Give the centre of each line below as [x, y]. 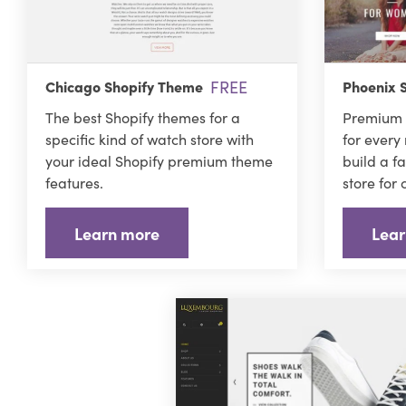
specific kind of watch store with [149, 139]
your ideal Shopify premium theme [159, 161]
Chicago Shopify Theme [124, 87]
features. [74, 183]
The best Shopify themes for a [142, 117]
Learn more [116, 233]
